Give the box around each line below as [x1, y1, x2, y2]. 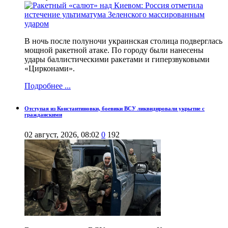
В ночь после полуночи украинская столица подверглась [24, 37, 222, 46]
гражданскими [24, 111, 62, 118]
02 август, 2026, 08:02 [24, 130, 99, 139]
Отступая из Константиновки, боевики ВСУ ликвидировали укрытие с [24, 105, 205, 112]
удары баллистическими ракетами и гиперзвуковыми [24, 55, 210, 64]
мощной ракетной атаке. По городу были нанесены [24, 46, 204, 55]
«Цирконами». [24, 64, 75, 73]
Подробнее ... [24, 81, 71, 91]
